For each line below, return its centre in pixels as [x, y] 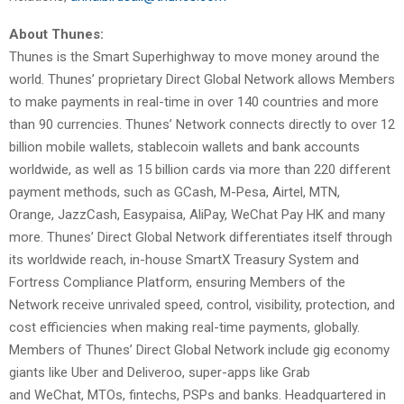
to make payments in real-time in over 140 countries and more [194, 102]
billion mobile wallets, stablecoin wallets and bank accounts [184, 147]
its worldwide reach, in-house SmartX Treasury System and [184, 260]
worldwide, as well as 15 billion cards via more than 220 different [200, 170]
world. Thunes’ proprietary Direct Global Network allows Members [202, 80]
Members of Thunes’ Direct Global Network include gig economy [199, 350]
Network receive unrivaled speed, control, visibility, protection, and [202, 305]
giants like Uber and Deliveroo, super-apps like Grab [160, 373]
